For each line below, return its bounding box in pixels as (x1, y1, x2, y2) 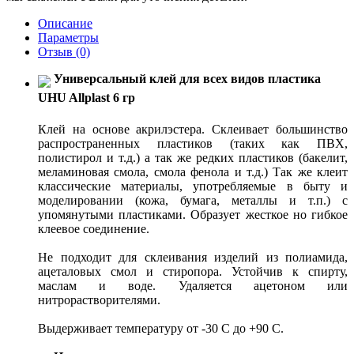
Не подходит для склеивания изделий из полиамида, (38, 250, 348, 265)
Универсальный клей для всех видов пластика (54, 71, 321, 85)
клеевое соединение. (38, 222, 149, 236)
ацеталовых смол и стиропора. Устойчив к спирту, (38, 265, 348, 279)
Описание (38, 16, 92, 30)
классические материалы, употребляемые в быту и (38, 179, 348, 194)
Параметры (38, 30, 99, 44)
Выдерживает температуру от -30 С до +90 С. (38, 322, 284, 336)
